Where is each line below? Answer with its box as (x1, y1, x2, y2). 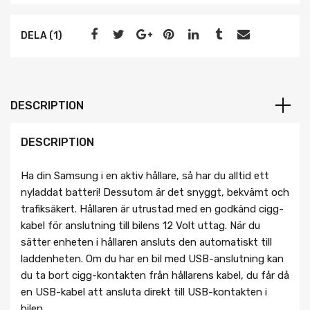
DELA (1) (21, 30, 62, 42)
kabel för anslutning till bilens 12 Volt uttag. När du (21, 219, 260, 232)
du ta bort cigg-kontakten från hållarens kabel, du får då (21, 269, 289, 282)
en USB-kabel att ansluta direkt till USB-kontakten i (21, 286, 267, 299)
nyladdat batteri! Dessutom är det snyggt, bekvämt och (21, 186, 289, 199)
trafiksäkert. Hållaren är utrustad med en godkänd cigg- (21, 203, 284, 216)
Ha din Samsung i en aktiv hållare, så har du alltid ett (21, 170, 269, 183)
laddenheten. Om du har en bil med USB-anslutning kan (21, 253, 284, 266)
